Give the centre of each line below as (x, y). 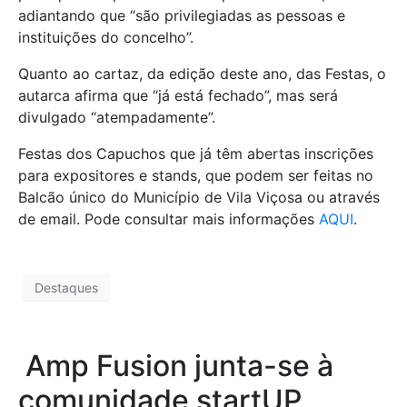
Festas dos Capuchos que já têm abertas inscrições (196, 154)
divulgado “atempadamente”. (117, 118)
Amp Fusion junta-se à (176, 366)
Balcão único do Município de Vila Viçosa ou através (199, 198)
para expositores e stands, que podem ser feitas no (196, 176)
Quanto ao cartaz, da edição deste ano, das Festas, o (202, 74)
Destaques (66, 287)
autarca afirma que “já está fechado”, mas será (178, 96)
